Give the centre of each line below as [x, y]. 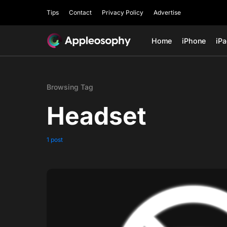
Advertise [167, 12]
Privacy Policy [123, 12]
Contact [80, 12]
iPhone [194, 41]
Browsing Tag [70, 87]
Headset [97, 116]
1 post [55, 140]
